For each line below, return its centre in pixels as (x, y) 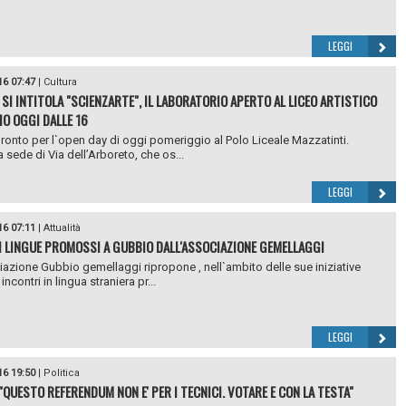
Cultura (60, 82)
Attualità (62, 228)
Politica (61, 373)
